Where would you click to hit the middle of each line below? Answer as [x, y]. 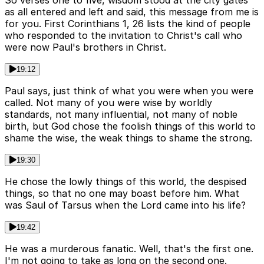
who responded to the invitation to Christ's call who [123, 35]
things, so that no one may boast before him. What [122, 193]
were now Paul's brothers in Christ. [85, 47]
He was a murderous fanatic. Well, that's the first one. [129, 248]
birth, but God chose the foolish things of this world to [130, 126]
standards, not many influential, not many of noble [121, 114]
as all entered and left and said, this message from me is [132, 11]
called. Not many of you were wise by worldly [108, 102]
